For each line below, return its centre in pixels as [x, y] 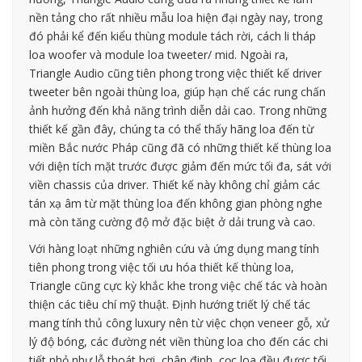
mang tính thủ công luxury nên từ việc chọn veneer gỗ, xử [179, 322]
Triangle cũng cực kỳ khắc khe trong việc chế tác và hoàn [178, 285]
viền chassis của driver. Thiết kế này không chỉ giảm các [175, 184]
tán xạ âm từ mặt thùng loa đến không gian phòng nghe [176, 203]
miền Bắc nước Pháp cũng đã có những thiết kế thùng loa [180, 147]
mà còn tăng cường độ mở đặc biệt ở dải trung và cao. [172, 221]
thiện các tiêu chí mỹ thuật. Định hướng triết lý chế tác [170, 304]
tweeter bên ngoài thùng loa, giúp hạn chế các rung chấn [177, 91]
